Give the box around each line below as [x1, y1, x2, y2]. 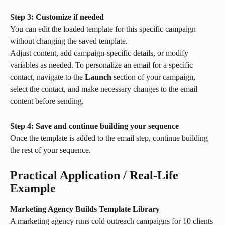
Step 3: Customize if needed [10, 13, 104, 21]
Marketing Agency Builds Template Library [10, 204, 160, 213]
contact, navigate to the [10, 73, 85, 82]
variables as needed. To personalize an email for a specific [10, 61, 195, 70]
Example [10, 181, 56, 195]
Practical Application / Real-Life [10, 168, 181, 182]
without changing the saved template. [10, 37, 128, 46]
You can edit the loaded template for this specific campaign [10, 25, 198, 34]
